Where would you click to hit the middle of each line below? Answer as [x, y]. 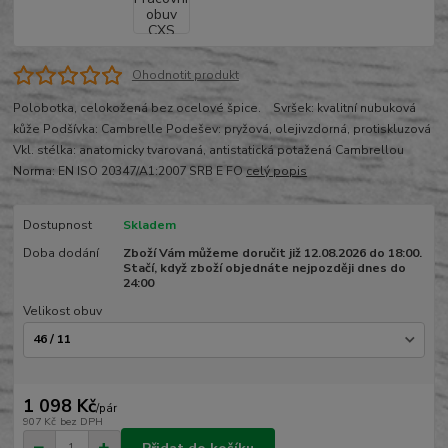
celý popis [277, 171]
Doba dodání [60, 253]
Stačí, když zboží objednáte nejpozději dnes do [264, 268]
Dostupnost [57, 225]
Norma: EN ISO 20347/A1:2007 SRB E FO [130, 171]
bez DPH [81, 422]
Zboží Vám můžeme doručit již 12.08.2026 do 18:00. [272, 253]
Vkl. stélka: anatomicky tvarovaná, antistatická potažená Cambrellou [209, 150]
